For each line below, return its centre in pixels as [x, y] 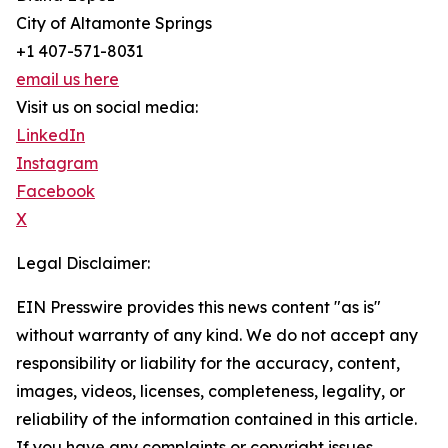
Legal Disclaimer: [83, 263]
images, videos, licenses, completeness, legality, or [210, 391]
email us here [67, 79]
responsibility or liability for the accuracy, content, [208, 363]
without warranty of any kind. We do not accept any [217, 335]
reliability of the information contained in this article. [216, 419]
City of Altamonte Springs [114, 23]
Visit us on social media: [107, 107]
